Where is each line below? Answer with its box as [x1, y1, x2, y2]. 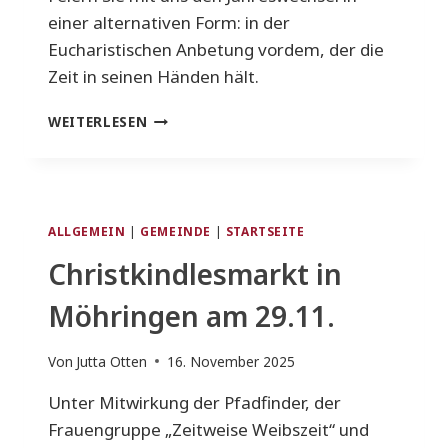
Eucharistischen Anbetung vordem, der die [48, 38, 384, 62]
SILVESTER [146, 107, 224, 127]
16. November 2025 [167, 351, 296, 371]
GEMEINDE [140, 223, 211, 240]
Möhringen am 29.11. [48, 297, 335, 336]
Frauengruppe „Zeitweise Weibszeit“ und [48, 417, 369, 441]
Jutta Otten [76, 351, 148, 371]
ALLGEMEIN [48, 223, 126, 240]
